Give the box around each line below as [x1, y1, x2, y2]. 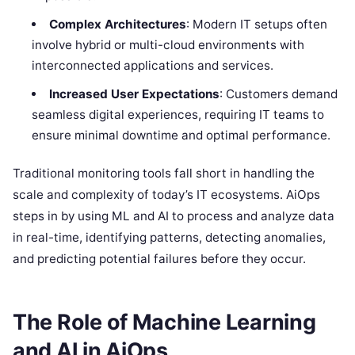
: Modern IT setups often [185, 17, 327, 32]
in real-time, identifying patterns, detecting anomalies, [13, 230, 326, 246]
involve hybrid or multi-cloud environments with [32, 37, 305, 52]
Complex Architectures [48, 17, 186, 32]
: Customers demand [219, 86, 338, 101]
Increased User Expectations [48, 86, 219, 101]
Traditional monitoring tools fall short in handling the [13, 166, 315, 181]
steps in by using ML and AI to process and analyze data [13, 208, 334, 224]
